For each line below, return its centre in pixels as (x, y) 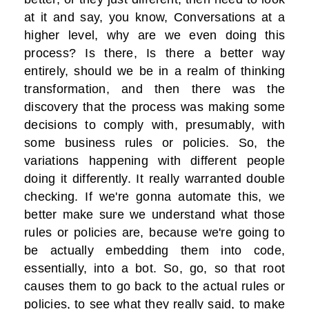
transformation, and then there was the (154, 89)
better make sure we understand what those (154, 215)
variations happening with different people (154, 161)
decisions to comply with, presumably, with (154, 125)
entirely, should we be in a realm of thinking (154, 71)
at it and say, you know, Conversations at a (154, 18)
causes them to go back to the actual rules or (154, 287)
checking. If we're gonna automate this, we (154, 197)
